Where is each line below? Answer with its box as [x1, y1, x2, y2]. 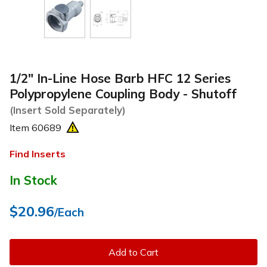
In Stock [10, 172, 57, 188]
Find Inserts [10, 148, 66, 160]
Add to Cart [108, 246, 159, 258]
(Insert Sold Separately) [10, 103, 126, 116]
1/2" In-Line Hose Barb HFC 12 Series [10, 70, 231, 86]
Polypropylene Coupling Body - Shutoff [10, 85, 237, 101]
